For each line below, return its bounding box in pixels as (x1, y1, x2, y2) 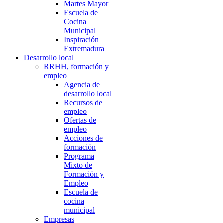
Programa (64, 152, 94, 160)
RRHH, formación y (44, 62, 109, 71)
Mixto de (64, 161, 92, 169)
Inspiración (64, 35, 99, 44)
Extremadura (64, 44, 104, 53)
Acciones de (64, 134, 103, 142)
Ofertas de (64, 116, 96, 124)
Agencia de (64, 80, 100, 89)
